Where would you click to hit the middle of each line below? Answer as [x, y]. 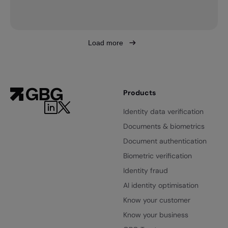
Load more [106, 43]
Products [139, 93]
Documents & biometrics [164, 126]
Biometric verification [157, 156]
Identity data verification [163, 112]
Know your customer [156, 200]
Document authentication [165, 141]
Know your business [155, 215]
